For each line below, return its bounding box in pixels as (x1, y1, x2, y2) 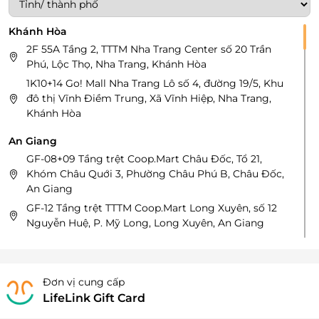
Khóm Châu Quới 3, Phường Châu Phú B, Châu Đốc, (26, 167, 284, 181)
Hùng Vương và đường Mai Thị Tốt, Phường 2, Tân (26, 277, 273, 291)
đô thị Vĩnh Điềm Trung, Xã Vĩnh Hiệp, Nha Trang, (26, 92, 271, 105)
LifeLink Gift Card (43, 291, 145, 305)
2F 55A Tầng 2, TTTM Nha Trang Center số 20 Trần (26, 43, 271, 56)
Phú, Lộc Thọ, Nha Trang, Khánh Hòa (26, 58, 206, 71)
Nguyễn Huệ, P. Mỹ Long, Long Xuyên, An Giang (26, 216, 264, 230)
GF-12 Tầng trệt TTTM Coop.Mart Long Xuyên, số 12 (26, 202, 277, 215)
